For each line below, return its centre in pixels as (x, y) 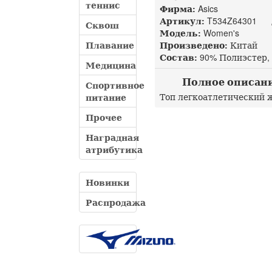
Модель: (180, 33)
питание (106, 97)
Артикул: (182, 21)
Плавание (110, 45)
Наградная (112, 137)
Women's (220, 33)
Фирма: (178, 8)
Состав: (178, 57)
